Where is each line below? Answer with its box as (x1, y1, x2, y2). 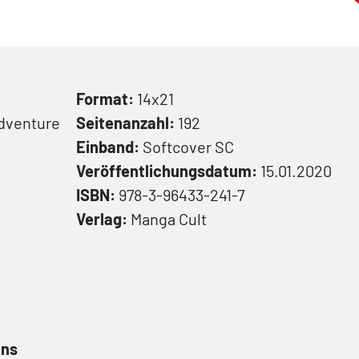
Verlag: (76, 208, 131, 228)
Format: (76, 88, 137, 108)
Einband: (76, 136, 143, 156)
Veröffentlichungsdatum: (76, 160, 260, 180)
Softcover (143, 136, 212, 156)
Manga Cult (131, 208, 207, 228)
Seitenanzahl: (76, 112, 178, 132)
